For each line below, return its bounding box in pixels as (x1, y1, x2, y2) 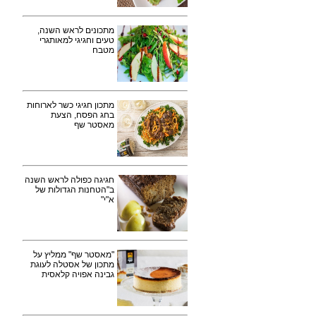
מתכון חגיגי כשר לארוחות (27, 100, 114, 110)
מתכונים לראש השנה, (37, 25, 114, 35)
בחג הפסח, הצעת (51, 110, 114, 120)
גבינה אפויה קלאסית (42, 269, 114, 279)
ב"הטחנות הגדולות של (35, 185, 114, 195)
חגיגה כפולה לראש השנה (25, 175, 114, 185)
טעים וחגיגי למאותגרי (39, 35, 114, 45)
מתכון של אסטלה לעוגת (30, 260, 114, 269)
